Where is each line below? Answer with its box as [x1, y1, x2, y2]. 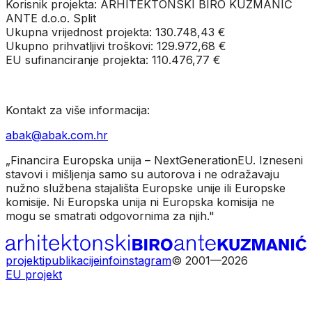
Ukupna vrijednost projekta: [6, 24, 152, 39]
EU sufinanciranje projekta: [6, 52, 148, 67]
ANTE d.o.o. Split [6, 10, 96, 25]
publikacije [45, 253, 100, 268]
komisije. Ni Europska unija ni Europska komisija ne [6, 194, 274, 209]
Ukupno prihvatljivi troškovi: [6, 38, 153, 53]
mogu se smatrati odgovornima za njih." [6, 208, 214, 223]
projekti [6, 253, 45, 268]
